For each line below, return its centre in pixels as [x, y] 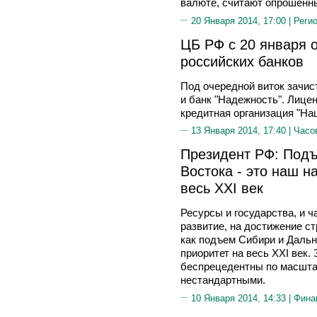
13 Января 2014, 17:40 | [242, 131]
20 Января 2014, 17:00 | [242, 21]
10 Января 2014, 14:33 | [242, 298]
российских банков [242, 61]
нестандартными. [223, 280]
